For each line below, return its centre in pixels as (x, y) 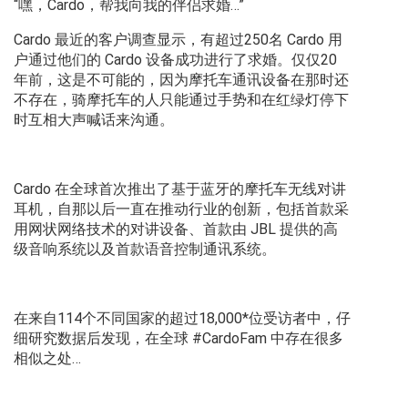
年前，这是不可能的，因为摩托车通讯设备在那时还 (181, 80)
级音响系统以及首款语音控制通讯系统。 (145, 250)
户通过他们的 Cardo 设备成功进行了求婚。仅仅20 (175, 60)
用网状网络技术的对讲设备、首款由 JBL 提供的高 (176, 229)
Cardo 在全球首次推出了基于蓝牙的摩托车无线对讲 (180, 189)
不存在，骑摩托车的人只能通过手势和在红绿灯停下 (181, 100)
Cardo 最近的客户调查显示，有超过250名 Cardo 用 (178, 40)
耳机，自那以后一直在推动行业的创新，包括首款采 (181, 209)
